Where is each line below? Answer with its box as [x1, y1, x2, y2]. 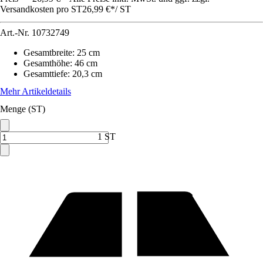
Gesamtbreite [23, 48, 72, 58]
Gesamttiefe [23, 69, 68, 79]
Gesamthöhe [23, 58, 70, 68]
